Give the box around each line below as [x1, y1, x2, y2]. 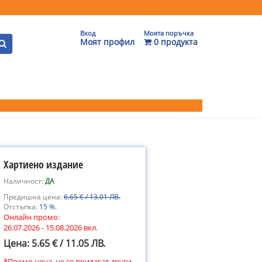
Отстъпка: [4, 202, 39, 212]
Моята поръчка [144, 29, 194, 37]
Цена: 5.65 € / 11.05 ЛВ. [4, 237, 105, 250]
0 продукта [151, 36, 198, 47]
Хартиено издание [4, 157, 83, 171]
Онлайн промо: [4, 212, 60, 222]
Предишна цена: [4, 192, 64, 202]
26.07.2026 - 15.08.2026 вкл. [4, 222, 98, 233]
